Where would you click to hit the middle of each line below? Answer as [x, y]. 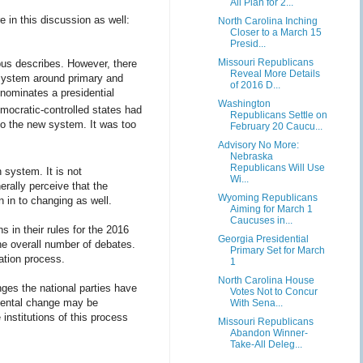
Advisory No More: [258, 145]
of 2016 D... [255, 85]
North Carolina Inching [267, 21]
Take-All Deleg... [266, 344]
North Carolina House [266, 280]
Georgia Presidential [263, 239]
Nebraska [251, 156]
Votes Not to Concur [273, 292]
